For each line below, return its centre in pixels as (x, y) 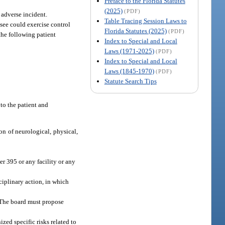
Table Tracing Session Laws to (145, 21)
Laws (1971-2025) (129, 51)
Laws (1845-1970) (129, 71)
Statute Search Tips (130, 81)
